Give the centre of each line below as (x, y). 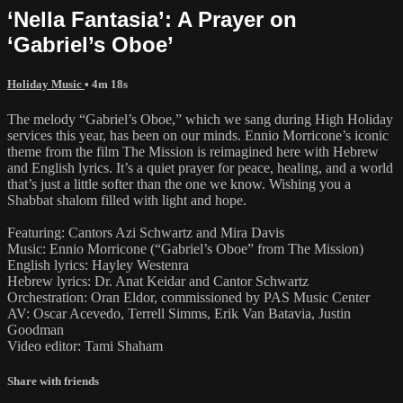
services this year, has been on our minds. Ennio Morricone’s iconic (198, 135)
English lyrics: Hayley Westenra (98, 264)
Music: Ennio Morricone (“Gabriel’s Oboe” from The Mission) (185, 248)
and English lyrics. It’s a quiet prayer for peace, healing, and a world (200, 167)
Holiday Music (46, 84)
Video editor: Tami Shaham (85, 345)
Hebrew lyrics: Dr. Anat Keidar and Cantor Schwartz (158, 281)
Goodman (36, 329)
